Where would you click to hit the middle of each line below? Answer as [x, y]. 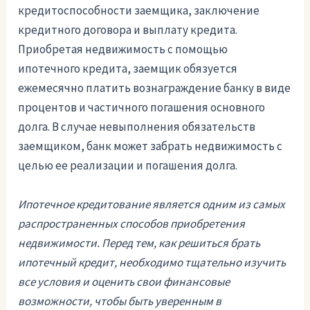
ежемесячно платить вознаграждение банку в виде [155, 88]
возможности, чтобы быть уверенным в [120, 301]
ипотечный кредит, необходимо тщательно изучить [152, 262]
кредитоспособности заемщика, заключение [139, 11]
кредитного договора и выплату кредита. [128, 30]
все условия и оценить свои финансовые [124, 281]
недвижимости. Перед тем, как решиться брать [139, 243]
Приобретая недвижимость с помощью [123, 49]
